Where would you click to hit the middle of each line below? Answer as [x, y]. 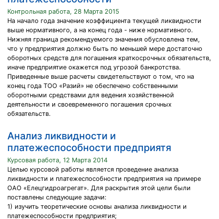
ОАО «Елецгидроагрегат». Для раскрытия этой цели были [99, 188]
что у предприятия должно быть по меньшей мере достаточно [105, 49]
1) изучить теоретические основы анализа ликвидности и [97, 207]
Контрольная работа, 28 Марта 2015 [63, 11]
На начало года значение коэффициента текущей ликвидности [104, 21]
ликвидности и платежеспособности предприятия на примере [104, 179]
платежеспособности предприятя [89, 148]
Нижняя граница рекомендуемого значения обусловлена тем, [104, 39]
